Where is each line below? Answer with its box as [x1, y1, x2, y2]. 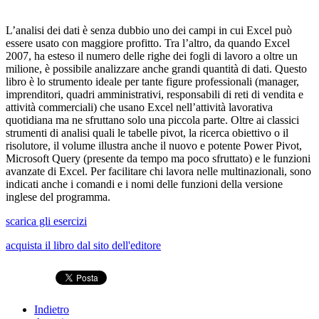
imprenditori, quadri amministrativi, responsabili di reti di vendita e [6, 88, 303, 100]
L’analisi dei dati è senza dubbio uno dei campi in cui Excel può [6, 23, 292, 36]
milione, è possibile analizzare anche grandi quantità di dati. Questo [6, 62, 307, 75]
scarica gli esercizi [6, 214, 87, 227]
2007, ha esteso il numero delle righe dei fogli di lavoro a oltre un [6, 49, 298, 62]
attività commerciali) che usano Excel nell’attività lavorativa [6, 100, 273, 113]
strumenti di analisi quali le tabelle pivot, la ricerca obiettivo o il [6, 126, 288, 139]
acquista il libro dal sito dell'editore [6, 239, 161, 251]
